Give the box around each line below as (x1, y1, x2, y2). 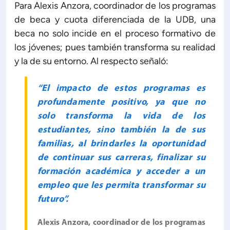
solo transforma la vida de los (37, 111, 205, 121)
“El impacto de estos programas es (37, 83, 205, 93)
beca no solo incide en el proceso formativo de (14, 27, 216, 39)
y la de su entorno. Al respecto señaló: (14, 55, 168, 67)
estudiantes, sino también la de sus (37, 125, 205, 135)
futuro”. (37, 194, 69, 204)
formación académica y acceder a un (37, 166, 205, 177)
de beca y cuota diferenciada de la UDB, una (14, 13, 216, 25)
